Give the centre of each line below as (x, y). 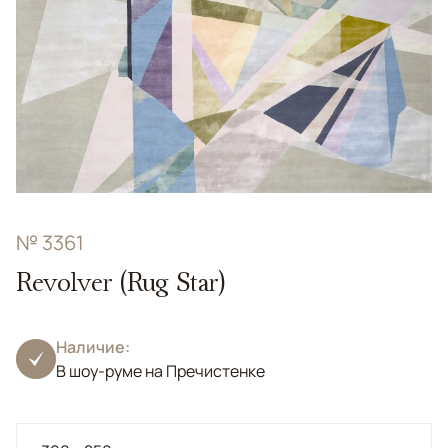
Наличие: (93, 347)
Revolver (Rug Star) (120, 281)
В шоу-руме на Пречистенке (160, 371)
